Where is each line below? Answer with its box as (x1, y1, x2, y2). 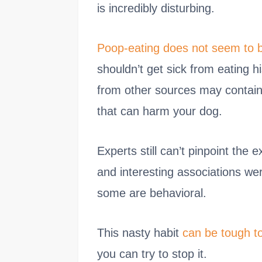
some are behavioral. (97, 187, 206, 199)
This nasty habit (97, 226, 182, 239)
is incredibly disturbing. (97, 2, 215, 15)
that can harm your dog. (97, 105, 222, 118)
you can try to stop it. (97, 247, 207, 260)
